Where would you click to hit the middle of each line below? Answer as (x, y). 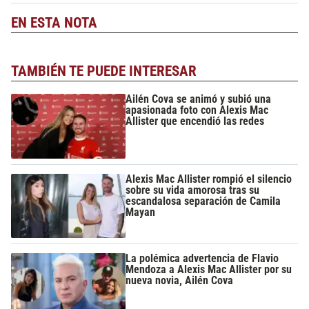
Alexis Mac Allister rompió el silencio (209, 179)
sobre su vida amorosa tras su (193, 190)
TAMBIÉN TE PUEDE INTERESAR (104, 71)
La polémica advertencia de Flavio (202, 258)
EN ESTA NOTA (54, 23)
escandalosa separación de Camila (203, 201)
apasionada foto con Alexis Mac (197, 110)
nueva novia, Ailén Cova (180, 280)
